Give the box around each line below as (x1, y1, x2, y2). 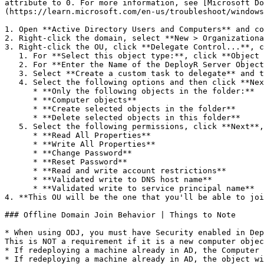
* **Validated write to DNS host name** (5, 175, 33, 184)
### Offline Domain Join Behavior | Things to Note (5, 210, 236, 219)
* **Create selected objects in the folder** (5, 104, 33, 113)
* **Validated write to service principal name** (5, 184, 33, 193)
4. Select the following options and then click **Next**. (5, 78, 19, 87)
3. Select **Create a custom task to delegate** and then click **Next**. (5, 69, 19, 78)
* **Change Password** (5, 148, 33, 157)
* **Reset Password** (5, 157, 33, 166)
